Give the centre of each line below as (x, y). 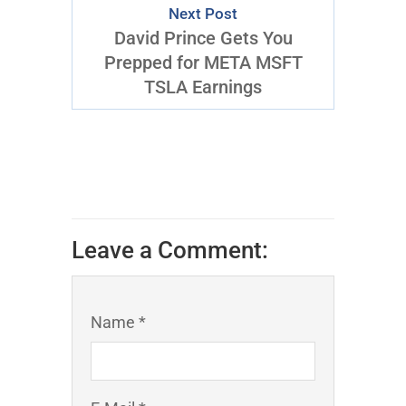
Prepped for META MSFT (203, 63)
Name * (118, 323)
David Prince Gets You (203, 39)
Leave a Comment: (170, 251)
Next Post (203, 14)
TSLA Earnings (203, 87)
